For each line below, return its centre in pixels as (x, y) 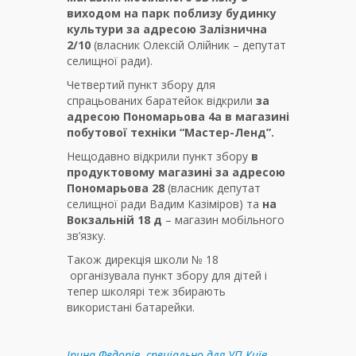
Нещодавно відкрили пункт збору (159, 157)
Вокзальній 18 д (114, 220)
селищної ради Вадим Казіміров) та (164, 204)
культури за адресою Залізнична (167, 29)
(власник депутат (213, 188)
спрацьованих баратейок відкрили (161, 101)
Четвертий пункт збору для (141, 85)
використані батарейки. (131, 308)
